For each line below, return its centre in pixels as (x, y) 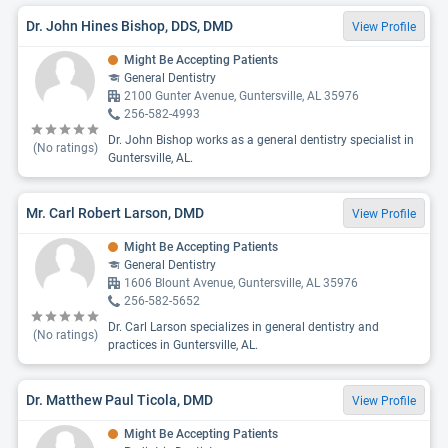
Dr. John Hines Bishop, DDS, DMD (129, 25)
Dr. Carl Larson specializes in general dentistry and (243, 327)
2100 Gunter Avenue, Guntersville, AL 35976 (241, 96)
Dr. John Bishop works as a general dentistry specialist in (261, 140)
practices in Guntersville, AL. (183, 345)
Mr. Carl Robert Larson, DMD (115, 212)
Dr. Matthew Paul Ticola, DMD (119, 399)
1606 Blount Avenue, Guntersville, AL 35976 (241, 283)
